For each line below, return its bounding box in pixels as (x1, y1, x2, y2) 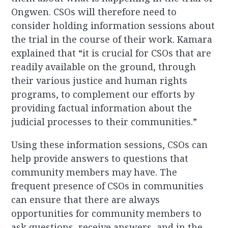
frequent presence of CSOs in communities (11, 180, 204, 192)
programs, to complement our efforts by (11, 88, 195, 101)
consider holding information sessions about (11, 19, 215, 32)
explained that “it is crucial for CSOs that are (11, 47, 212, 60)
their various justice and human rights (11, 74, 188, 87)
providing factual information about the (11, 102, 192, 115)
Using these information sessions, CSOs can (11, 138, 208, 151)
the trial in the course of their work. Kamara (11, 33, 213, 46)
